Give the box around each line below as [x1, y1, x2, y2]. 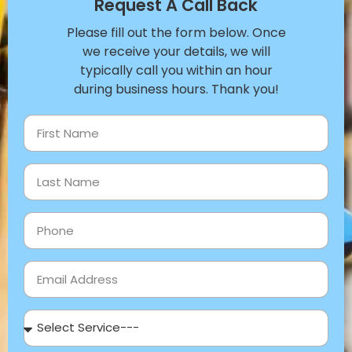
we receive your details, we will [82, 42, 270, 60]
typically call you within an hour [79, 60, 273, 79]
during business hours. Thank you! [73, 79, 279, 98]
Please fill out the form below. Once [66, 23, 286, 42]
